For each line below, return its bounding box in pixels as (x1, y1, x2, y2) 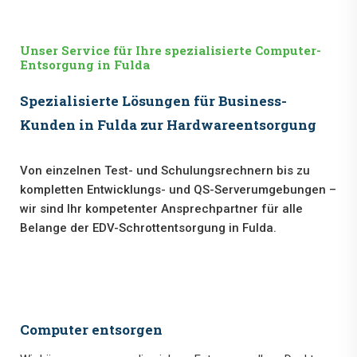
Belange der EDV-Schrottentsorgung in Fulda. (20, 221, 277, 236)
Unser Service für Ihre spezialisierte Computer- (20, 42, 321, 59)
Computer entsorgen (20, 320, 163, 339)
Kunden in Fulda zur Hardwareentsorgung (20, 116, 316, 135)
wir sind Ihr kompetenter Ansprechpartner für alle (20, 202, 303, 217)
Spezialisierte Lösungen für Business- (20, 92, 287, 111)
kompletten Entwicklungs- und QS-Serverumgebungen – (20, 182, 336, 198)
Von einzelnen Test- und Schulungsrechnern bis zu (20, 163, 310, 178)
